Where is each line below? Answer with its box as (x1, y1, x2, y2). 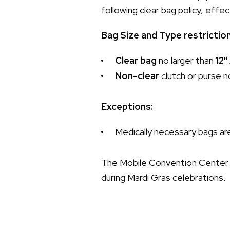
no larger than (157, 54, 216, 66)
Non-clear (115, 69, 159, 82)
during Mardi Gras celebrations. (101, 171, 227, 183)
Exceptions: (101, 100, 155, 112)
